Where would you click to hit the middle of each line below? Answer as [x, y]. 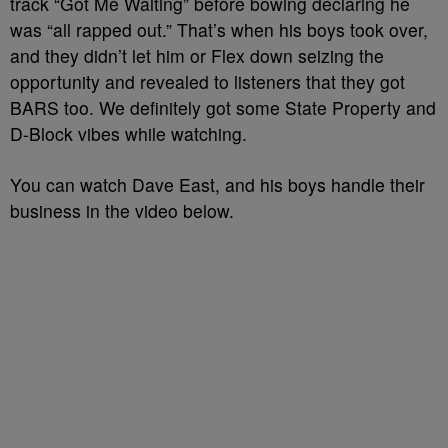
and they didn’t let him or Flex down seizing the [197, 55]
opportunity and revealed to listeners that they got [207, 81]
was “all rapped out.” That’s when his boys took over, [219, 29]
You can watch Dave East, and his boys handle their [217, 184]
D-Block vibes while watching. [128, 133]
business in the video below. [122, 210]
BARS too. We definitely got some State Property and [223, 107]
